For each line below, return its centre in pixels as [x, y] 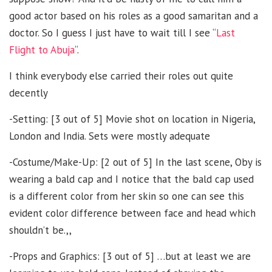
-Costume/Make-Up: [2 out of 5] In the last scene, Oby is [135, 162]
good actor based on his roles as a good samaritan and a [134, 15]
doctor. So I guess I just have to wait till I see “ [113, 32]
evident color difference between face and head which [132, 213]
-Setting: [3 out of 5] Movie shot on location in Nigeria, [132, 119]
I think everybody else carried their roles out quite [121, 76]
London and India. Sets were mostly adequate [110, 136]
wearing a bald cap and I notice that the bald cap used [131, 179]
